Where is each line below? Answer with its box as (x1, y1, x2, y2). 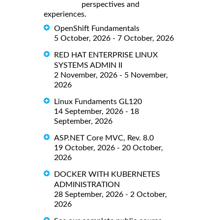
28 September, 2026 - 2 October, (54, 191, 167, 198)
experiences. (44, 10, 86, 19)
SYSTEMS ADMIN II (54, 61, 122, 70)
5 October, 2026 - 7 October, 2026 (54, 34, 174, 43)
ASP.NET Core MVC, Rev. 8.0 (54, 134, 154, 142)
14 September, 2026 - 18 (54, 108, 139, 116)
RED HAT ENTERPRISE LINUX (54, 51, 158, 59)
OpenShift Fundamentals (54, 25, 139, 33)
